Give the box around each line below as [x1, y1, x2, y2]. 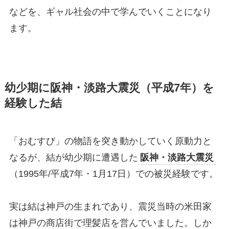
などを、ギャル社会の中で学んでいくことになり [9, 6, 212, 17]
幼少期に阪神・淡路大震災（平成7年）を [4, 81, 214, 94]
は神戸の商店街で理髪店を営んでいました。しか [9, 217, 212, 228]
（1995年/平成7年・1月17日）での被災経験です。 [9, 168, 218, 179]
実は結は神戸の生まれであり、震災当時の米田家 [9, 201, 212, 212]
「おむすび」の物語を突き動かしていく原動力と [9, 135, 212, 146]
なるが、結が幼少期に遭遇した [9, 152, 138, 163]
